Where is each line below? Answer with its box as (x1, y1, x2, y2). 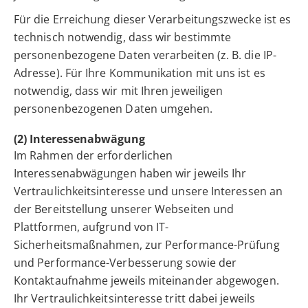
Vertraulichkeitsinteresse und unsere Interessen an (14, 184, 283, 199)
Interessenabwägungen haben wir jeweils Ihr (14, 166, 247, 181)
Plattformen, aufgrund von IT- (14, 219, 169, 235)
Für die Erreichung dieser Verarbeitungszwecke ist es (14, 12, 291, 27)
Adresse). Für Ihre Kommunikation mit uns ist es (14, 65, 265, 81)
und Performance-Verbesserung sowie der (14, 255, 237, 271)
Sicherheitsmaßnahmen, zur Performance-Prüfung (14, 237, 280, 253)
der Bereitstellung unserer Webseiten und (14, 201, 234, 217)
